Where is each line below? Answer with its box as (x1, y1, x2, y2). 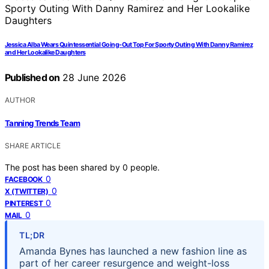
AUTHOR (5, 95, 35, 105)
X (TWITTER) (5, 186, 49, 196)
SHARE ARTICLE (5, 141, 61, 150)
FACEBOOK (5, 174, 43, 184)
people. (130, 162, 160, 172)
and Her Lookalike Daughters (5, 49, 86, 57)
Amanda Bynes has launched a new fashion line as (19, 244, 247, 257)
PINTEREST (5, 198, 43, 208)
